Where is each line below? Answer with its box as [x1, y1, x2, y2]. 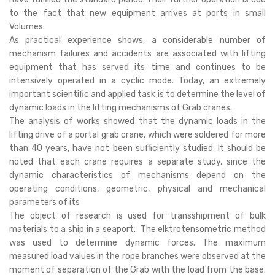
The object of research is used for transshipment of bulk [9, 211, 266, 221]
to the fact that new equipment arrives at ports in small [9, 8, 266, 18]
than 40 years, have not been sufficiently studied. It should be [9, 143, 266, 153]
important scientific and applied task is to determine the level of [9, 89, 266, 99]
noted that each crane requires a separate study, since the [9, 157, 266, 167]
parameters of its [9, 197, 80, 207]
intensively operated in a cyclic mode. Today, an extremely [9, 76, 266, 86]
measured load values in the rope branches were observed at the [9, 251, 266, 261]
